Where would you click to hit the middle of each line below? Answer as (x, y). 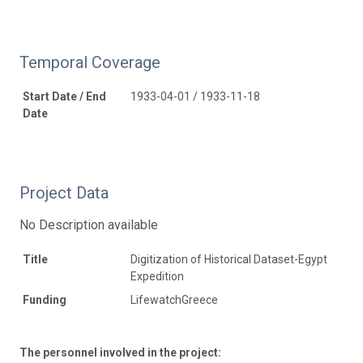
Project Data (64, 192)
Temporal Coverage (90, 62)
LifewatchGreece (174, 299)
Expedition (157, 276)
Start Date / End (64, 96)
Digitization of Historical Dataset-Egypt (229, 259)
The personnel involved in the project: (120, 352)
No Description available (89, 224)
